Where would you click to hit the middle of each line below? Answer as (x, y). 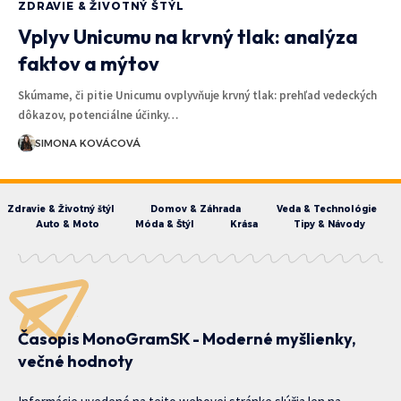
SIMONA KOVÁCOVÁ (87, 143)
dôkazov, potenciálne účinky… (98, 115)
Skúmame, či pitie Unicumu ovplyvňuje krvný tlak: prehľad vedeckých (197, 95)
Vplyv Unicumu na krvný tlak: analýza (188, 36)
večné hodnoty (76, 361)
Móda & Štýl (165, 224)
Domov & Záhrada (195, 209)
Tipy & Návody (329, 224)
